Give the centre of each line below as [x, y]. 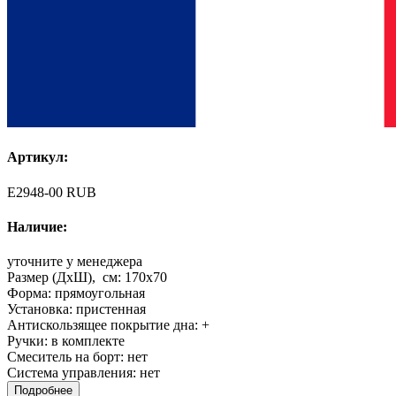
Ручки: [29, 341]
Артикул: [38, 157]
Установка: [42, 309]
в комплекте [88, 341]
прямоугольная [100, 293]
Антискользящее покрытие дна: [104, 325]
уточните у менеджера [75, 262]
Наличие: [37, 226]
